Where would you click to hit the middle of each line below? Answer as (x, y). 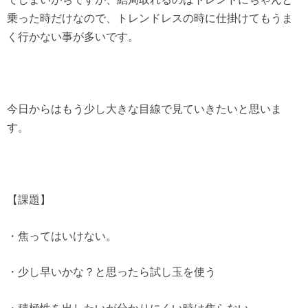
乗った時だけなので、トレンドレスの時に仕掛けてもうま (150, 18)
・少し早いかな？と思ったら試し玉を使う (111, 272)
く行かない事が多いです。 (73, 36)
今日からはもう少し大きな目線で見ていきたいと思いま (144, 108)
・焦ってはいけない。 (62, 235)
